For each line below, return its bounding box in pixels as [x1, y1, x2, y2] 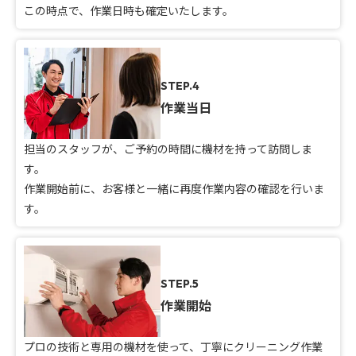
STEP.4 [161, 79, 200, 94]
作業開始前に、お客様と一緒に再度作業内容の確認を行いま [24, 180, 324, 197]
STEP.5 [161, 276, 199, 291]
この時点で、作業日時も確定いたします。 [24, 2, 234, 19]
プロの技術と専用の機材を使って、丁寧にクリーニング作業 [24, 338, 323, 354]
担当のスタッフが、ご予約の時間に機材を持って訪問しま [24, 141, 312, 157]
